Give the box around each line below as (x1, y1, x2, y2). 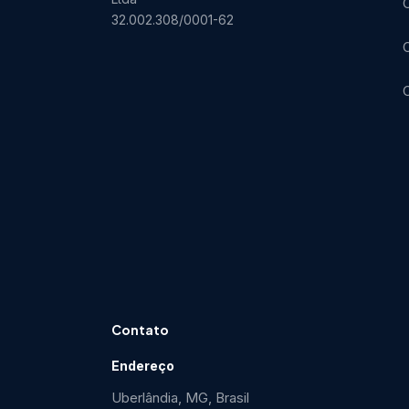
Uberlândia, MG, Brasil (111, 388, 249, 406)
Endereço (111, 357, 174, 373)
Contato (111, 320, 169, 338)
